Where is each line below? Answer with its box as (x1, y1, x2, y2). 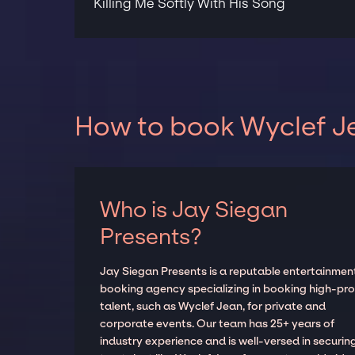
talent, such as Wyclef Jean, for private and (100, 299, 326, 313)
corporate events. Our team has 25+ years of (100, 316, 335, 330)
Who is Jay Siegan (100, 196, 288, 223)
